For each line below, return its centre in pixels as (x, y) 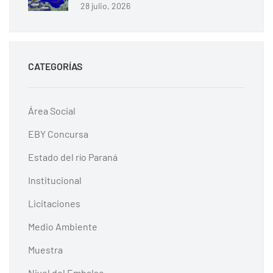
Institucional (55, 180)
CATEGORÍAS (55, 66)
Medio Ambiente (63, 226)
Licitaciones (54, 203)
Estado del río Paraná (73, 157)
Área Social (52, 111)
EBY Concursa (58, 134)
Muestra (45, 250)
